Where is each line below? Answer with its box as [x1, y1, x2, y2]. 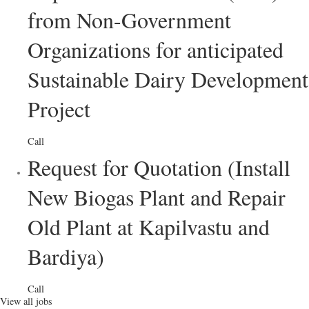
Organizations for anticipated [28, 34, 283, 64]
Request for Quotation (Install [28, 152, 290, 182]
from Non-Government [28, 4, 231, 34]
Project [28, 93, 90, 123]
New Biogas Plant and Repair [28, 181, 286, 212]
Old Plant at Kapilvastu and [28, 211, 270, 241]
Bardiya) [28, 241, 104, 271]
